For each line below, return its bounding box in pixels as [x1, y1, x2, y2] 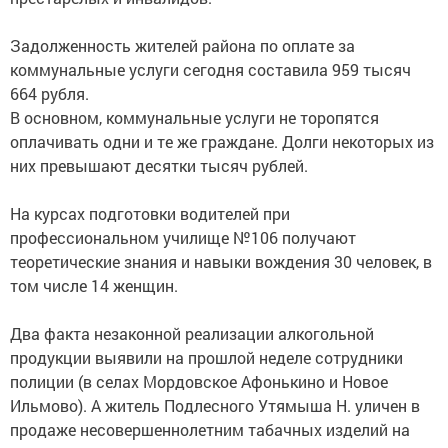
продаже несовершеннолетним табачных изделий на [10, 418, 410, 440]
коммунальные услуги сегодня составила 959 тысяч [10, 58, 411, 80]
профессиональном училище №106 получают [10, 226, 356, 248]
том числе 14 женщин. [10, 274, 178, 296]
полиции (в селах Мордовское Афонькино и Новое [10, 370, 388, 392]
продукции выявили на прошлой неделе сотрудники [10, 346, 403, 368]
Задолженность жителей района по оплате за [10, 34, 355, 56]
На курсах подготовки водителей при [10, 202, 290, 224]
